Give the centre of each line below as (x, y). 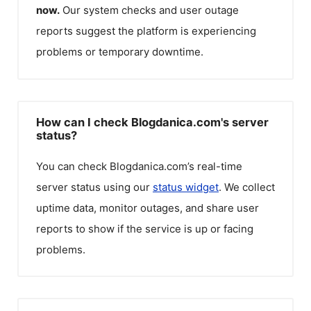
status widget (186, 187)
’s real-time (215, 166)
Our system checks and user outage (151, 10)
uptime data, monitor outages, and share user (148, 208)
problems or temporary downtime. (120, 52)
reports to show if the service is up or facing (145, 228)
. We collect (247, 187)
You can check (73, 166)
